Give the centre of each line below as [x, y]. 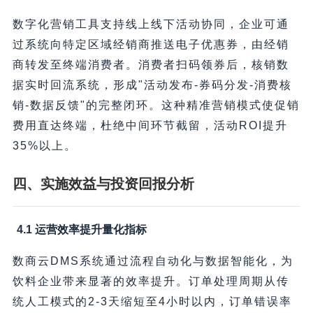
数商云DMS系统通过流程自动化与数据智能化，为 [153, 261]
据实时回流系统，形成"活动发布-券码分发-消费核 [152, 85]
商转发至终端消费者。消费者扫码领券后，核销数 [151, 64]
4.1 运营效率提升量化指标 [81, 229]
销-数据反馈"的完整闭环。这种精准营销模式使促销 [156, 105]
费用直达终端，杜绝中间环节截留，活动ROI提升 [150, 125]
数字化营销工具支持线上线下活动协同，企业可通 [151, 24]
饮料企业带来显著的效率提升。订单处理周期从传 [151, 281]
